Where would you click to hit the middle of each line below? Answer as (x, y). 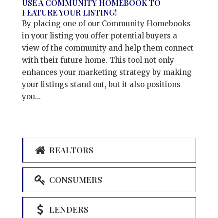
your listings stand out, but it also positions (101, 84)
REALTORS (70, 150)
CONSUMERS (74, 179)
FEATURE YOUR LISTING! (69, 12)
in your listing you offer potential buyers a (99, 36)
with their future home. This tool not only (98, 60)
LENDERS (68, 209)
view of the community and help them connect (108, 48)
